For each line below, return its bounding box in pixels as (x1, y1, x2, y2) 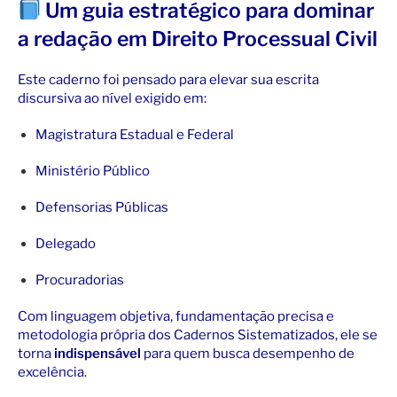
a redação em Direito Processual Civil (18, 27, 378, 52)
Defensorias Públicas (35, 199, 168, 216)
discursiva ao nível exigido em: (18, 90, 206, 107)
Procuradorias (35, 272, 124, 289)
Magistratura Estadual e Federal (35, 127, 234, 144)
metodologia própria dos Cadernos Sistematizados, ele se (18, 327, 378, 344)
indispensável (54, 346, 141, 362)
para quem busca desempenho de (141, 346, 354, 362)
